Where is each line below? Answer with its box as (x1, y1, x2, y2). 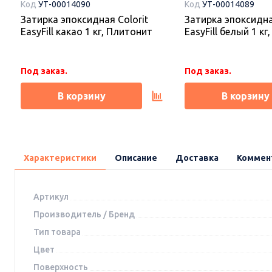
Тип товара (33, 226, 81, 237)
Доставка (175, 152, 219, 163)
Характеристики (24, 152, 97, 163)
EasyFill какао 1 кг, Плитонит (21, 25, 152, 37)
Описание (115, 152, 157, 163)
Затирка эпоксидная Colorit (21, 13, 148, 25)
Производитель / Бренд (33, 209, 135, 219)
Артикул (33, 191, 69, 202)
